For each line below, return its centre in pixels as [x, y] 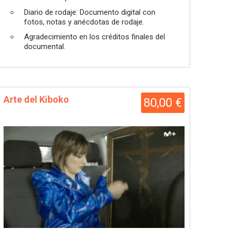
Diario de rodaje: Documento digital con [90, 13]
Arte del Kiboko [36, 100]
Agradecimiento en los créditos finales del [95, 37]
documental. [45, 47]
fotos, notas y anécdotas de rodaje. [84, 22]
